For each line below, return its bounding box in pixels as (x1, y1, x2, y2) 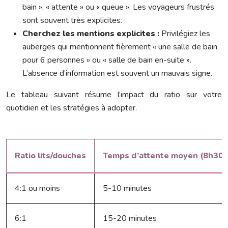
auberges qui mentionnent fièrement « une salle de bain (22, 41, 217, 53)
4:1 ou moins (15, 183, 60, 194)
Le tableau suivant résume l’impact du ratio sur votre (6, 89, 222, 101)
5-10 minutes (103, 183, 152, 194)
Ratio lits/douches (15, 150, 86, 162)
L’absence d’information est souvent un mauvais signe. (22, 68, 212, 79)
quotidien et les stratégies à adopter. (6, 102, 137, 114)
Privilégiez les (159, 28, 210, 40)
